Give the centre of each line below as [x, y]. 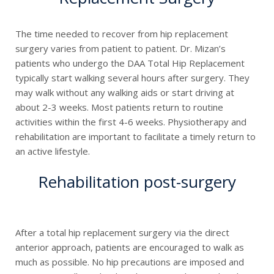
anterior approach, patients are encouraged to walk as [130, 247]
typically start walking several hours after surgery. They [132, 77]
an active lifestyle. [53, 151]
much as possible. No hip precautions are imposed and [130, 262]
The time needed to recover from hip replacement [122, 33]
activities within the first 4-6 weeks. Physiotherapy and [131, 121]
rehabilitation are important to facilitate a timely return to [135, 136]
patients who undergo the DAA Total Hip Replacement [130, 63]
